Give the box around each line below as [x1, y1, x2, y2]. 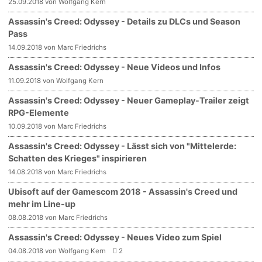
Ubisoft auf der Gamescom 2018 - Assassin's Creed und [8, 187, 238, 197]
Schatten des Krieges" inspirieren [8, 153, 147, 164]
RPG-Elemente [8, 108, 70, 118]
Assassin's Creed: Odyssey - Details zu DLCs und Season [8, 16, 241, 27]
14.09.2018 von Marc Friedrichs [8, 43, 107, 52]
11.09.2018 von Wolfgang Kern [8, 77, 104, 85]
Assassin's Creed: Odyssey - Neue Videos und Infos [8, 62, 221, 73]
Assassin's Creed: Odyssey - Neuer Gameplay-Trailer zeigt [8, 95, 250, 106]
